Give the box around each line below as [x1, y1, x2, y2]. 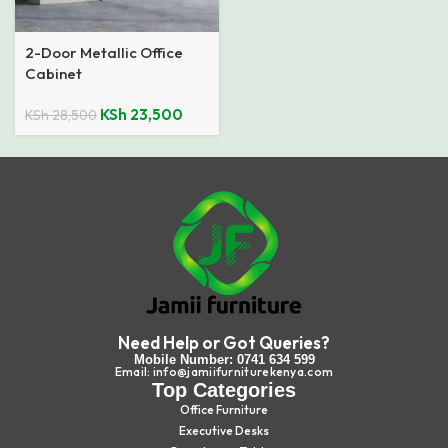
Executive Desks [179, 423, 269, 439]
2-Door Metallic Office [25, 43, 183, 62]
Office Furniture [180, 402, 268, 418]
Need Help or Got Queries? [118, 332, 330, 354]
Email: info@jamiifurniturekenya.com [114, 364, 334, 380]
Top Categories [152, 379, 296, 402]
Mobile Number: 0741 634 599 [133, 352, 315, 368]
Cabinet [25, 64, 82, 83]
